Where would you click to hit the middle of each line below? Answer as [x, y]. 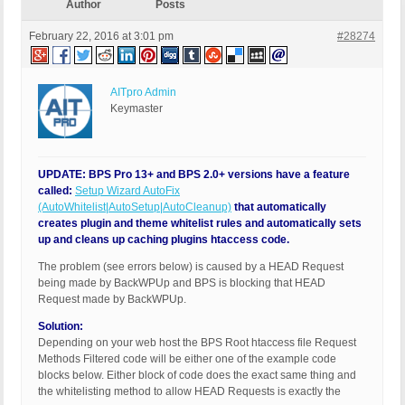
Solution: [61, 327]
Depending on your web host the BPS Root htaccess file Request [197, 343]
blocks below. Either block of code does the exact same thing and [197, 376]
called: [57, 191]
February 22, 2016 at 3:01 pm [101, 37]
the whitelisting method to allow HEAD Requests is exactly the [189, 392]
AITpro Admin [143, 93]
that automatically [279, 207]
